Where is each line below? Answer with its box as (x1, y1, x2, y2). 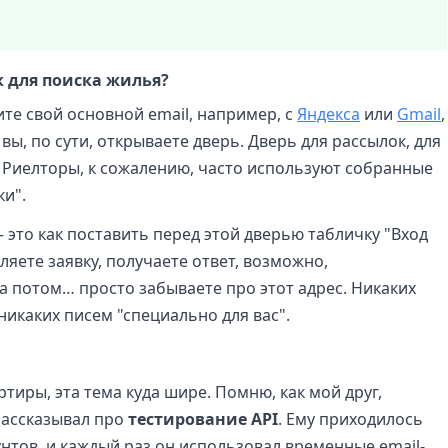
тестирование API (128, 407, 278, 430)
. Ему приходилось (278, 407, 423, 430)
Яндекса (297, 102, 360, 125)
